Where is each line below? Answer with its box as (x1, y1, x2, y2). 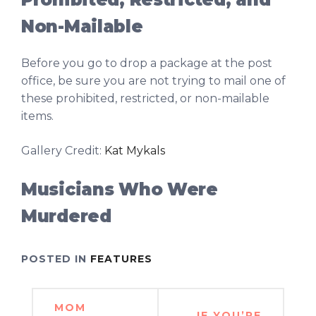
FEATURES (90, 252, 152, 265)
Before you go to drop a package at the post (21, 56, 272, 70)
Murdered (21, 205, 111, 226)
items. (21, 109, 54, 123)
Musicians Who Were (21, 178, 218, 200)
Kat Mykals (104, 143, 165, 157)
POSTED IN (21, 252, 90, 265)
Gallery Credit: (21, 143, 104, 157)
